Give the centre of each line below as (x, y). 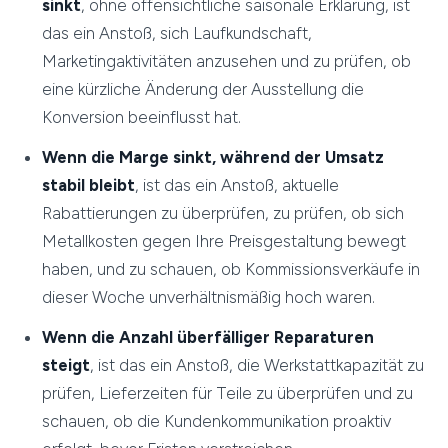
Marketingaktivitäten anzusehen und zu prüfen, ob (227, 61)
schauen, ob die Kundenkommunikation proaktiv (217, 421)
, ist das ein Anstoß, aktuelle (237, 185)
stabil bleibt (89, 185)
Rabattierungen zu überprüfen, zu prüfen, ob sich (223, 213)
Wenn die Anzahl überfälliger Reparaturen (208, 337)
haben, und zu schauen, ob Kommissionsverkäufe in (231, 269)
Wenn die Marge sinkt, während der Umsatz (213, 157)
